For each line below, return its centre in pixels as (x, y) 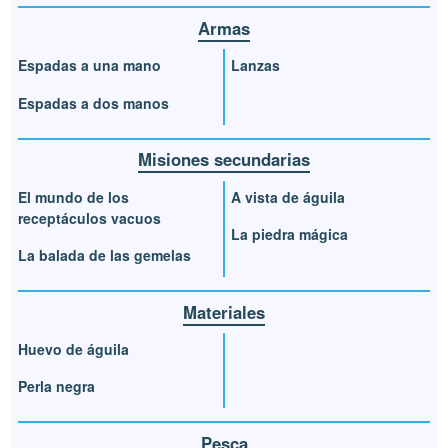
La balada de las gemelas (105, 255)
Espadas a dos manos (94, 103)
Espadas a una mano (90, 65)
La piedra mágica (289, 234)
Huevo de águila (74, 348)
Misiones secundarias (224, 159)
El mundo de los (74, 196)
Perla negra (57, 386)
